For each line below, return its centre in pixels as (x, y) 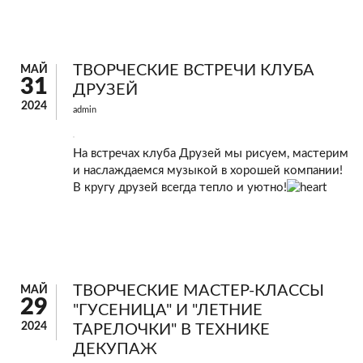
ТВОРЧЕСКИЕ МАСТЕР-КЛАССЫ (199, 291)
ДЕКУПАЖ (115, 350)
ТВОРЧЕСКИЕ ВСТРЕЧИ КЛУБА (194, 70)
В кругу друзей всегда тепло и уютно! (180, 187)
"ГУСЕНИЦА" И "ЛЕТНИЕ (168, 311)
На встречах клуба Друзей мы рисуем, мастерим (211, 153)
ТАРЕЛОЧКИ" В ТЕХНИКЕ (171, 330)
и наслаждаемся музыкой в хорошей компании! (208, 170)
